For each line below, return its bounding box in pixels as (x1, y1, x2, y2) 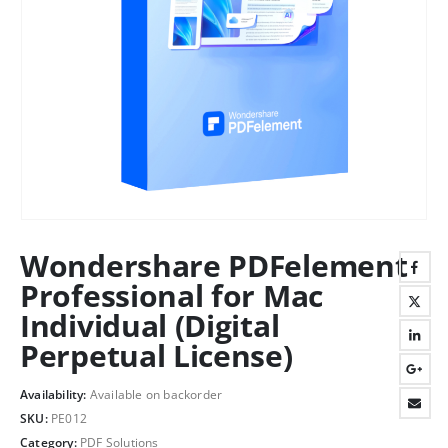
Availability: (20, 386, 90, 404)
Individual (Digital (20, 304, 280, 346)
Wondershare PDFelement (20, 244, 408, 286)
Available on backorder (89, 386, 223, 404)
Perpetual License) (20, 334, 293, 376)
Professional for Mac (20, 274, 323, 316)
